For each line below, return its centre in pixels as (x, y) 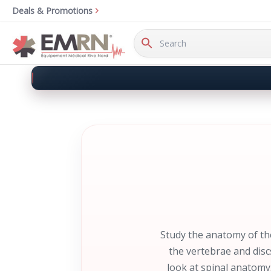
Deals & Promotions (52, 11)
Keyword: (152, 40)
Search (147, 28)
